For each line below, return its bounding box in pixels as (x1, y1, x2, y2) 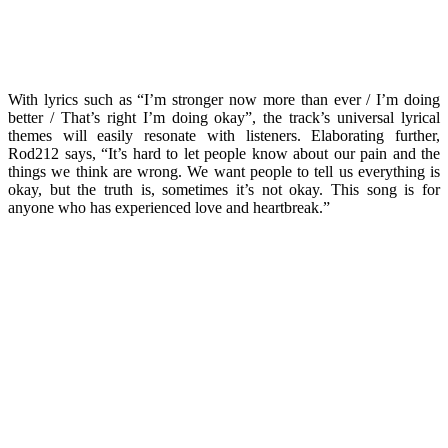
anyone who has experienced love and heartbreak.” (8, 198, 330, 216)
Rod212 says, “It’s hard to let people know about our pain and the (8, 144, 440, 162)
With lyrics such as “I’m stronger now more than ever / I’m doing (8, 90, 440, 108)
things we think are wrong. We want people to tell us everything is (8, 162, 440, 180)
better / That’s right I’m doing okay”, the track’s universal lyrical (8, 108, 440, 126)
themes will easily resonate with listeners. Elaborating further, (8, 126, 440, 144)
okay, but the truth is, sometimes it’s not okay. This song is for (8, 180, 440, 198)
